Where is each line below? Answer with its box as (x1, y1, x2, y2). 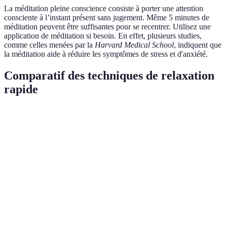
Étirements (13, 208, 46, 216)
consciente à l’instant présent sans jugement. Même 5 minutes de (4, 13, 209, 22)
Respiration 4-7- (13, 140, 62, 148)
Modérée (177, 179, 202, 187)
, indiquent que (174, 40, 221, 49)
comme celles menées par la (4, 40, 95, 49)
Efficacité (130, 116, 159, 124)
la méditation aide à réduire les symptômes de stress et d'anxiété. (4, 49, 208, 58)
